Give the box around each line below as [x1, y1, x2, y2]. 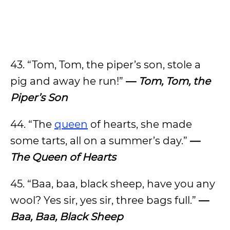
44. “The [10, 118, 54, 130]
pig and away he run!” [10, 75, 126, 87]
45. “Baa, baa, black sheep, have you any [10, 178, 215, 190]
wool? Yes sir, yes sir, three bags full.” [10, 194, 199, 206]
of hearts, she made [88, 118, 192, 130]
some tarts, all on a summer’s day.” [10, 135, 190, 147]
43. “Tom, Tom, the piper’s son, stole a [10, 59, 201, 71]
